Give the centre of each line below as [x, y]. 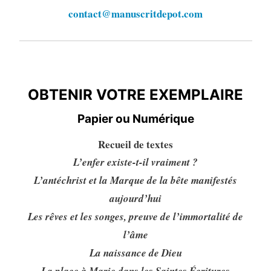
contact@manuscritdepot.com [135, 13]
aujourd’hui [135, 198]
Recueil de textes [135, 144]
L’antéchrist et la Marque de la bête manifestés [135, 180]
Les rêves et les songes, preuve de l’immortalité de [135, 216]
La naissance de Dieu [135, 253]
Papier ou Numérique [135, 119]
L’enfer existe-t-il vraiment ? [135, 162]
